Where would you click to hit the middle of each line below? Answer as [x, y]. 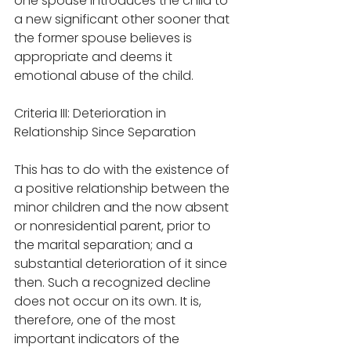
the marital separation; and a [105, 245]
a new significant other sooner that [123, 20]
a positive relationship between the [123, 189]
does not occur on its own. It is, [109, 302]
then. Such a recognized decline [114, 283]
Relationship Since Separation [105, 132]
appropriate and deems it [95, 57]
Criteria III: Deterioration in [92, 114]
